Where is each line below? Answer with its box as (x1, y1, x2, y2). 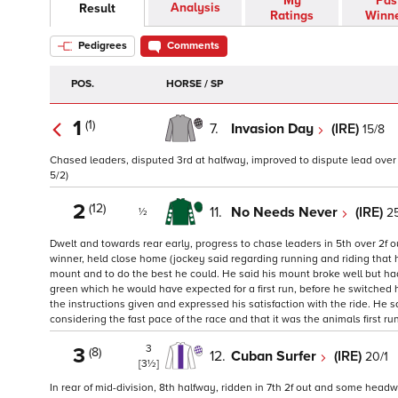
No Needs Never (231, 203, 341, 221)
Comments (167, 39, 219, 53)
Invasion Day (231, 119, 317, 138)
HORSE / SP (166, 77, 223, 92)
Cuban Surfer (231, 346, 320, 365)
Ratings (270, 8, 314, 24)
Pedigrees (76, 39, 127, 53)
